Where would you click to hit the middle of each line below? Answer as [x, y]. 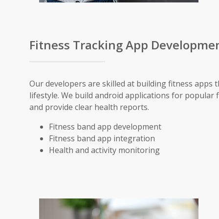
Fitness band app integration [102, 139]
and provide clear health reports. [89, 107]
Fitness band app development [105, 127]
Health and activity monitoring [104, 150]
